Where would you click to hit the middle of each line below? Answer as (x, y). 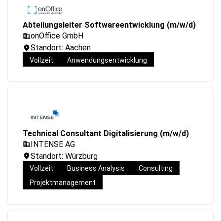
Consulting (156, 168)
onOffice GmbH (57, 36)
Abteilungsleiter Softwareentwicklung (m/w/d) (109, 25)
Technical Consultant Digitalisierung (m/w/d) (106, 133)
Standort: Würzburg (64, 156)
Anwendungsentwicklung (107, 60)
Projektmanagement (63, 183)
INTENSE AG (53, 144)
